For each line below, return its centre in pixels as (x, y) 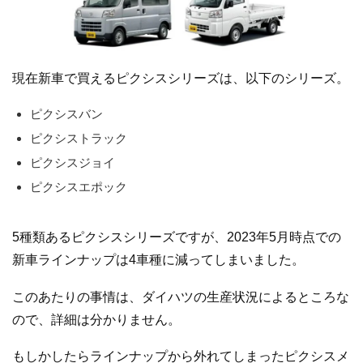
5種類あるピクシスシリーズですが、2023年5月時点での (177, 237)
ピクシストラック (79, 138)
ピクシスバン (66, 114)
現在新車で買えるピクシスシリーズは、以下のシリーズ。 (181, 79)
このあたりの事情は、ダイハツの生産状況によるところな (181, 297)
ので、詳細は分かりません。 (96, 319)
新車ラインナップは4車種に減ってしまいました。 (158, 260)
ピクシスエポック (79, 187)
